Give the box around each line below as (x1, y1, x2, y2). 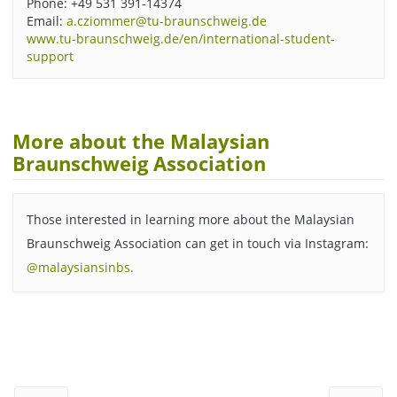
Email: (26, 12, 66, 29)
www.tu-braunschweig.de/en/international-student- (26, 29, 335, 47)
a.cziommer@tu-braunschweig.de (66, 12, 267, 29)
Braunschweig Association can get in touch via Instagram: (26, 234, 369, 252)
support (26, 47, 74, 65)
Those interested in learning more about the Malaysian (26, 210, 354, 228)
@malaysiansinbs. (26, 258, 134, 276)
